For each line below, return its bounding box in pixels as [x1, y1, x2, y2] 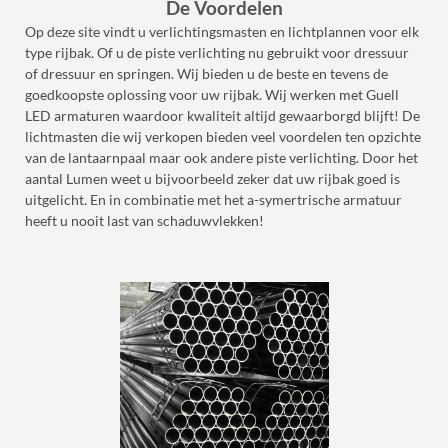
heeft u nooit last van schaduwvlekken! [25, 212, 264, 229]
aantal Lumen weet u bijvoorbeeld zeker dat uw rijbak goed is [25, 170, 400, 187]
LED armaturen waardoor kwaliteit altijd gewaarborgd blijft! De [25, 107, 420, 124]
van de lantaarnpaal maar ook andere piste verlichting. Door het [25, 149, 418, 166]
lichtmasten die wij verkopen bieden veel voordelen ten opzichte [25, 128, 421, 145]
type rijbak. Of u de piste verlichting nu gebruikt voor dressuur [25, 44, 409, 61]
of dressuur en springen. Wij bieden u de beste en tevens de [25, 65, 388, 82]
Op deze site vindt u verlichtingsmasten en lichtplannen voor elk [25, 23, 419, 40]
